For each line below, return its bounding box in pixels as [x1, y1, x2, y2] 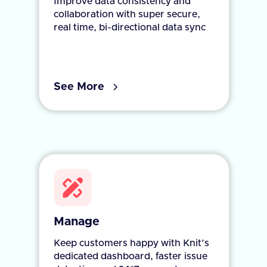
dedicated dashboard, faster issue [54, 252, 207, 262]
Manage [54, 216, 100, 228]
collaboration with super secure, [54, 10, 200, 20]
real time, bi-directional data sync [54, 23, 206, 33]
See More [54, 82, 104, 93]
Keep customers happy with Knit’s [54, 238, 209, 249]
